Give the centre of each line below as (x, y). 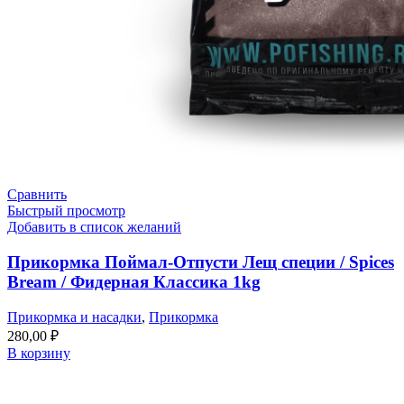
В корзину (39, 353)
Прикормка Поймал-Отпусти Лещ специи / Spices (201, 262)
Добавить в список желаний (94, 227)
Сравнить (37, 195)
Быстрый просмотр (66, 211)
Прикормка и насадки (74, 317)
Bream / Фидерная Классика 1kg (134, 281)
